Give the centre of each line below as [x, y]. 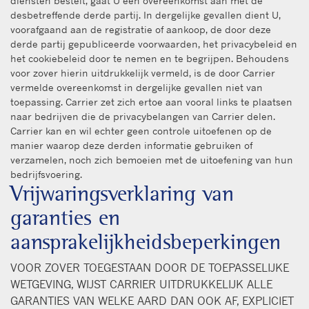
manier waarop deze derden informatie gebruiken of [131, 145]
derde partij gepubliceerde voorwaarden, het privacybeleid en [154, 43]
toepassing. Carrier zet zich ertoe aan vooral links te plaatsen [151, 101]
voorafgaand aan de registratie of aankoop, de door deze [141, 29]
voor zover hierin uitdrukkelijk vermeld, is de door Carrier [143, 72]
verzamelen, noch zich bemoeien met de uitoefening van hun [152, 159]
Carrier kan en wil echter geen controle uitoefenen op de [141, 130]
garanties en [65, 217]
